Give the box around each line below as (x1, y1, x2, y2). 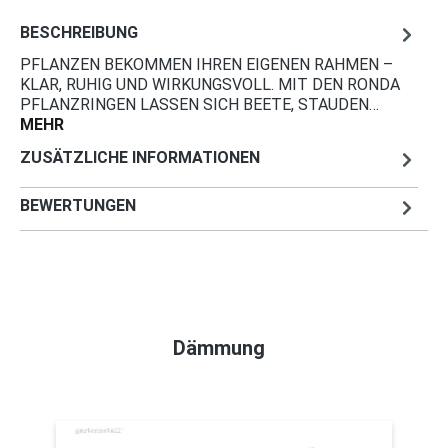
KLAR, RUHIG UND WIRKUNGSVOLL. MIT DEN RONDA (20, 74, 400, 94)
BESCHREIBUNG (20, 23, 138, 43)
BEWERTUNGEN (20, 196, 136, 216)
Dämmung (173, 335, 265, 360)
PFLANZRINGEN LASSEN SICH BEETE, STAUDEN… (20, 94, 379, 114)
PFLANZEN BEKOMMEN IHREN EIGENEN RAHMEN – (20, 54, 393, 74)
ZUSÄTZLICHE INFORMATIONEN (20, 148, 260, 168)
